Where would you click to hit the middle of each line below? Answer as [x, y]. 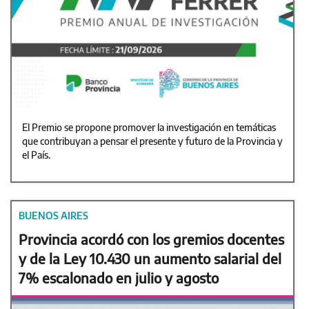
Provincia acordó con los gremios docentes [151, 239]
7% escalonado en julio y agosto [119, 278]
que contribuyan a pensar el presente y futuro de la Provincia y [152, 141]
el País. [36, 155]
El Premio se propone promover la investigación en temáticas [149, 128]
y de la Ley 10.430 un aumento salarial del [150, 259]
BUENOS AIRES [53, 216]
